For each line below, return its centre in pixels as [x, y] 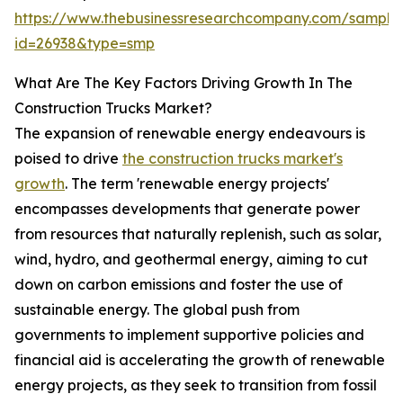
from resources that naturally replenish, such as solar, [198, 234]
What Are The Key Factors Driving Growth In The [184, 83]
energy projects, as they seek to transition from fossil [196, 385]
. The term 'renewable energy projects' [197, 184]
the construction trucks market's [233, 159]
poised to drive [68, 159]
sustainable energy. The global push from [157, 310]
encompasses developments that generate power [187, 209]
